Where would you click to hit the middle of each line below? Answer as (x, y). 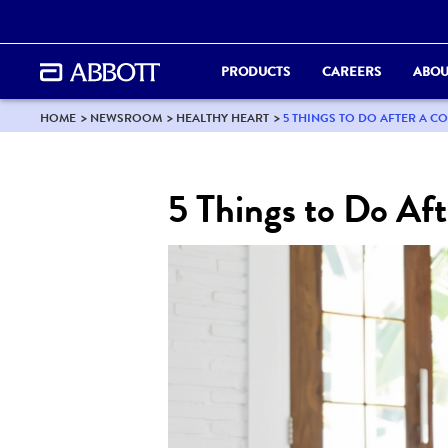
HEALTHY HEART (222, 117)
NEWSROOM (125, 117)
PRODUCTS (255, 71)
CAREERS (351, 71)
